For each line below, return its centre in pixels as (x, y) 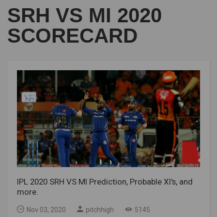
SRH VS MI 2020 (85, 15)
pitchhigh (100, 210)
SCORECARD (72, 36)
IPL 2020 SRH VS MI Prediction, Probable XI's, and (105, 182)
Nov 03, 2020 (46, 210)
